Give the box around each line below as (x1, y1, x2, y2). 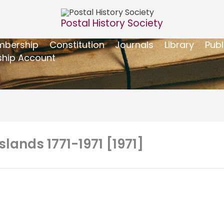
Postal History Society (61, 16, 163, 30)
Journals (115, 38, 154, 51)
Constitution (49, 38, 104, 51)
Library (164, 38, 194, 51)
